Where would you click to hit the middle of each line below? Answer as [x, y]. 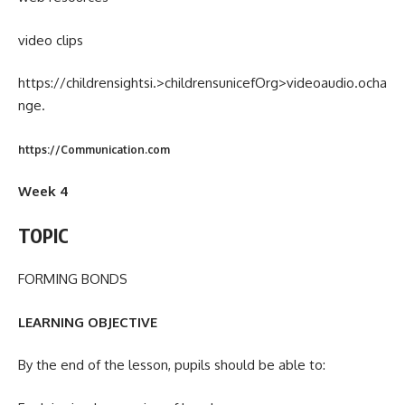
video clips [51, 40]
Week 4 [43, 192]
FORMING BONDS [73, 279]
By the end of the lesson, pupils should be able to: [172, 365]
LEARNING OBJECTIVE [88, 322]
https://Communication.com [94, 149]
